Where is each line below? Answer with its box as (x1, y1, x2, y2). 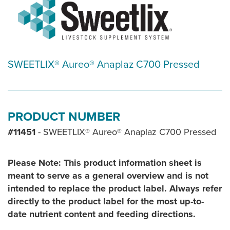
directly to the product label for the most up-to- (8, 196, 204, 207)
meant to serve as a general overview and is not (8, 170, 208, 182)
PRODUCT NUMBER (8, 109, 120, 125)
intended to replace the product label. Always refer (8, 183, 222, 195)
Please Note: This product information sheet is (8, 157, 202, 169)
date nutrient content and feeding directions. (8, 208, 196, 220)
